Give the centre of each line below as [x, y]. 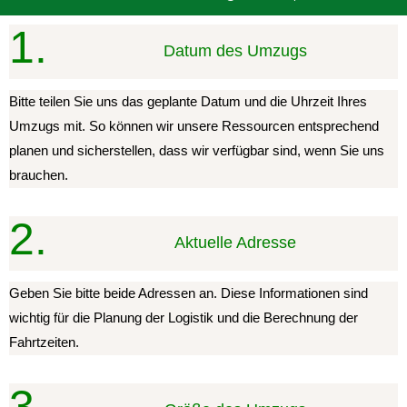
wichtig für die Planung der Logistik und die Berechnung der [184, 318]
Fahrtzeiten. [44, 342]
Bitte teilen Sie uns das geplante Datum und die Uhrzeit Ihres [188, 101]
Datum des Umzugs [235, 51]
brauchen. [39, 175]
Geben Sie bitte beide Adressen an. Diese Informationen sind [189, 293]
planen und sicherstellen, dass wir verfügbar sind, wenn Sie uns [197, 150]
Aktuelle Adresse [235, 243]
